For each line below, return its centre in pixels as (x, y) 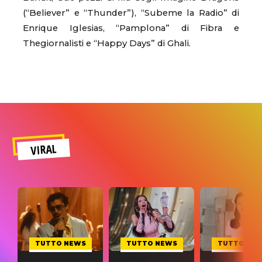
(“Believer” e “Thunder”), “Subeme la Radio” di (131, 13)
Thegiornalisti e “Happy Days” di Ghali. (107, 43)
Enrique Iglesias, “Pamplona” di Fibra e (131, 28)
